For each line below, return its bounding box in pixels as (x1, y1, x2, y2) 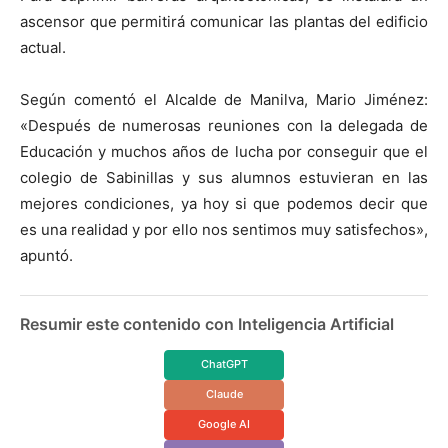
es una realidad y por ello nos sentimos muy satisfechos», (20, 219, 428, 239)
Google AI (198, 417, 250, 432)
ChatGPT (200, 357, 248, 372)
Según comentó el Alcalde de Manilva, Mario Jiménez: (20, 89, 428, 109)
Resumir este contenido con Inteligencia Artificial (20, 313, 394, 334)
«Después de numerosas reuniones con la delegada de (20, 115, 428, 135)
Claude (205, 387, 243, 402)
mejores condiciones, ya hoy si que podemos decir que (20, 193, 428, 213)
